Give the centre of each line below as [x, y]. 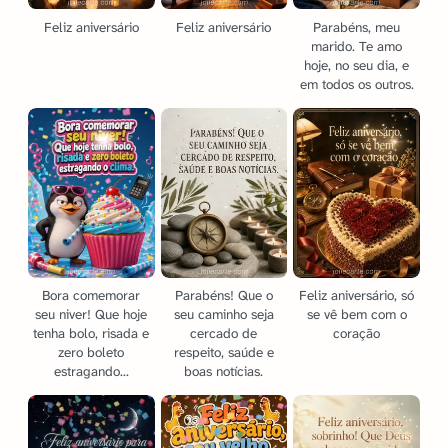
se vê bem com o [356, 314]
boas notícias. [224, 371]
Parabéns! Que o [223, 295]
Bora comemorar [91, 295]
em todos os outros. [356, 84]
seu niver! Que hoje [91, 314]
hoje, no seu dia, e [357, 65]
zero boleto [91, 352]
